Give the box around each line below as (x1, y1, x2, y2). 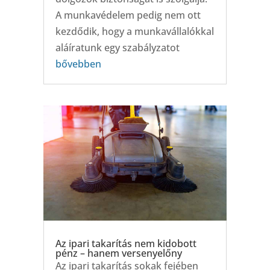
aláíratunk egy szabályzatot (55, 40, 180, 54)
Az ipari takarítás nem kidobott (55, 237, 196, 251)
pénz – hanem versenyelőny (55, 246, 182, 260)
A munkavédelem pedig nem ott (55, 8, 201, 22)
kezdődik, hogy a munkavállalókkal (55, 24, 214, 38)
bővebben (55, 57, 101, 71)
